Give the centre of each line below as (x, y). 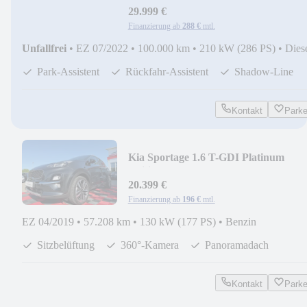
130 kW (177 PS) (178, 221)
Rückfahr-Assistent (167, 71)
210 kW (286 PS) (237, 48)
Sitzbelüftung (66, 245)
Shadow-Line (264, 71)
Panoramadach (237, 245)
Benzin (241, 221)
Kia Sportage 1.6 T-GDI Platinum (206, 157)
